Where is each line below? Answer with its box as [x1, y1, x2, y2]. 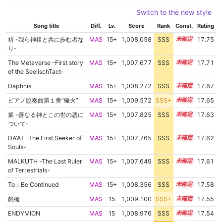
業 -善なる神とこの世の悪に [7, 111, 84, 119]
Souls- [7, 143, 26, 151]
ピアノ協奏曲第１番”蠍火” [7, 97, 78, 105]
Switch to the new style [136, 8, 212, 17]
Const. [175, 22, 193, 30]
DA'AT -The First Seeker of [7, 134, 82, 142]
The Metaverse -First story [7, 59, 83, 67]
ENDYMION [7, 210, 40, 218]
